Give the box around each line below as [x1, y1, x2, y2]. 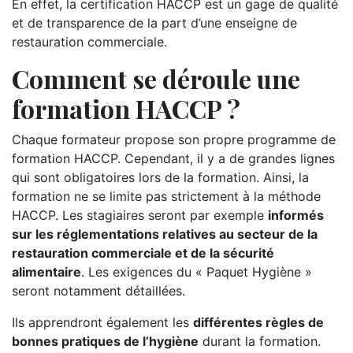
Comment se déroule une [12, 61, 300, 95]
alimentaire [12, 264, 81, 280]
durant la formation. [199, 333, 321, 349]
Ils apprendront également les [12, 314, 193, 330]
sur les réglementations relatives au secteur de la [12, 226, 318, 242]
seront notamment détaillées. [12, 283, 185, 299]
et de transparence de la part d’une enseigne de [12, 15, 297, 31]
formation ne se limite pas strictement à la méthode [12, 188, 321, 204]
